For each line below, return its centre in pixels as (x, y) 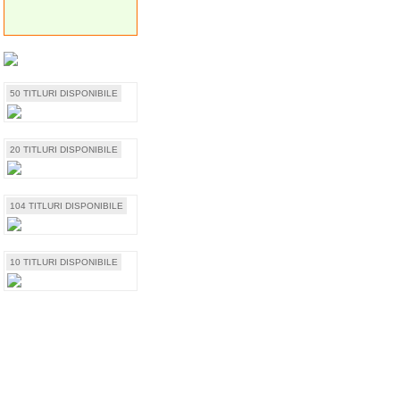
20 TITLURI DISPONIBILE (64, 150)
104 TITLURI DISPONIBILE (67, 206)
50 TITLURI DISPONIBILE (64, 93)
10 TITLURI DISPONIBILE (64, 262)
